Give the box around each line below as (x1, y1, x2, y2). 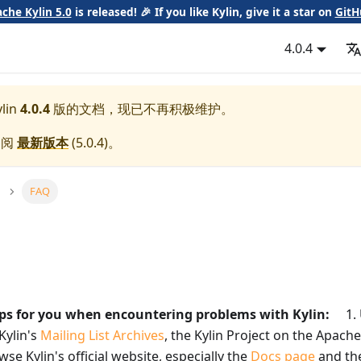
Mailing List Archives (40, 326, 164, 345)
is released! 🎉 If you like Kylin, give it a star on (71, 3, 335, 19)
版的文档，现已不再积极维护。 (50, 100, 234, 118)
